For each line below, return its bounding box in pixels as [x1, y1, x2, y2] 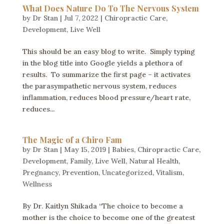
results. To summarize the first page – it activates [22, 69, 190, 79]
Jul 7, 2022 [63, 13, 98, 22]
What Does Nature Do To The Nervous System [22, 2, 199, 13]
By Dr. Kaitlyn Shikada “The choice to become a [22, 201, 183, 210]
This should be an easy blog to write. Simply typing [22, 46, 195, 56]
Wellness [22, 179, 52, 188]
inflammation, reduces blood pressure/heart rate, [22, 92, 190, 102]
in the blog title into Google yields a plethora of [22, 58, 182, 67]
